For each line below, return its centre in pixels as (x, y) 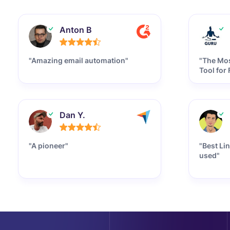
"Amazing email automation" (79, 60)
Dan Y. (72, 115)
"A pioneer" (49, 146)
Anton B (76, 30)
